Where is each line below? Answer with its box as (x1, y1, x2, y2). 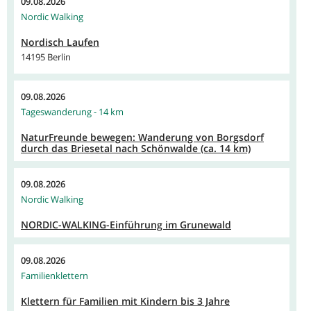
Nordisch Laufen (21, 35, 99, 49)
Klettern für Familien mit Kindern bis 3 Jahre (21, 294, 230, 308)
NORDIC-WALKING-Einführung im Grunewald (21, 218, 231, 232)
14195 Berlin (21, 51, 71, 64)
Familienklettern (21, 269, 88, 283)
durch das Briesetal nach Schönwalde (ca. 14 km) (21, 142, 251, 155)
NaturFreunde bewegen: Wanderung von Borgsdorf (21, 131, 264, 144)
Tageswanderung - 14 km (21, 106, 124, 119)
